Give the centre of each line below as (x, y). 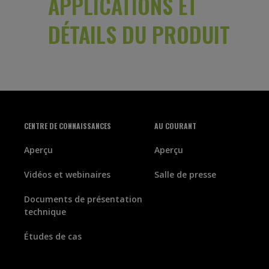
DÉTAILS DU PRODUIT (139, 34)
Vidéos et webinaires (67, 174)
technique (45, 212)
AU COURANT (176, 126)
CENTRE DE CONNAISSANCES (68, 126)
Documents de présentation (83, 199)
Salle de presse (186, 174)
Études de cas (53, 236)
